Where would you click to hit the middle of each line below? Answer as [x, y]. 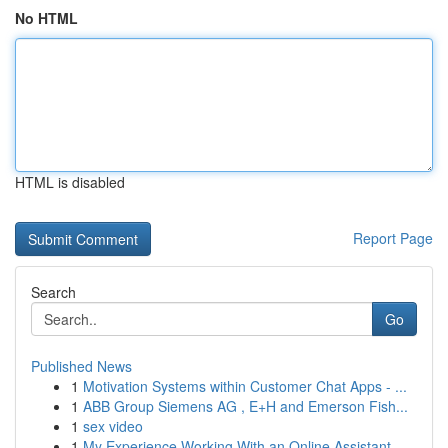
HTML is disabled [70, 182]
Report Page [393, 238]
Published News [81, 366]
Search [53, 292]
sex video [113, 426]
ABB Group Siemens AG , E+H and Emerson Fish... [245, 406]
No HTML [46, 18]
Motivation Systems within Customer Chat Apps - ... [245, 386]
